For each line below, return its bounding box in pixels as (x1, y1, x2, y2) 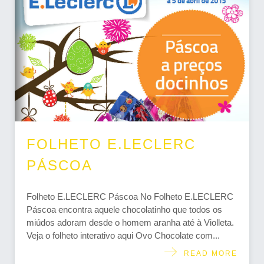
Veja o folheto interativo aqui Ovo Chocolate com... (27, 230, 220, 241)
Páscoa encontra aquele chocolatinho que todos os (27, 204, 222, 215)
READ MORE (178, 249, 237, 258)
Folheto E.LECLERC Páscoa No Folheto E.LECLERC (27, 192, 233, 202)
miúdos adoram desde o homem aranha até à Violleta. (27, 217, 234, 228)
